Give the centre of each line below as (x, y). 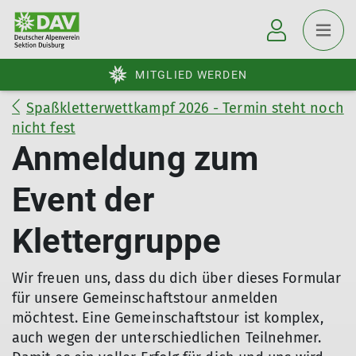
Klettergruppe (117, 241)
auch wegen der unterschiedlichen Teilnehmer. (167, 338)
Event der (83, 200)
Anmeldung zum (135, 159)
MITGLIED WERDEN (191, 75)
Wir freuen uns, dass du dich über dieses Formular (176, 278)
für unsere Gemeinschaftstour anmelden (145, 298)
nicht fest (44, 128)
